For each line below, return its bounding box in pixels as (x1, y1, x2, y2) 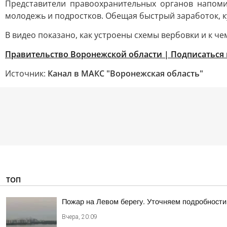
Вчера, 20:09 (62, 213, 97, 220)
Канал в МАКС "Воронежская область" (48, 68, 203, 79)
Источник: (5, 68, 48, 79)
